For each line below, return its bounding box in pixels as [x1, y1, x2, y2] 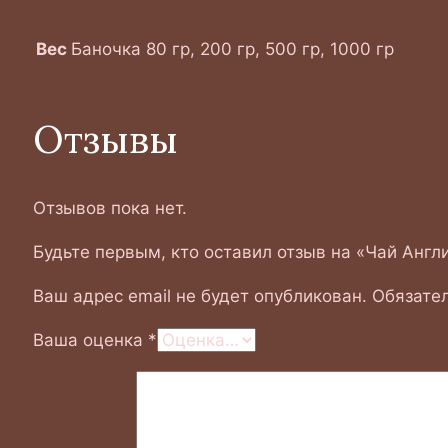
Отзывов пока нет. [32, 198, 187, 219]
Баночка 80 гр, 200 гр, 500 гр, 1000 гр [70, 39, 394, 60]
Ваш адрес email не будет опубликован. [32, 286, 367, 307]
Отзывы [32, 114, 178, 163]
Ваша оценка [32, 330, 148, 351]
